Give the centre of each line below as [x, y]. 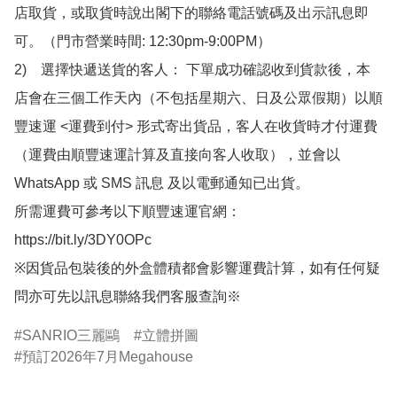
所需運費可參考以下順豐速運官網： [128, 212]
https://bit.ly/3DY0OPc [83, 240]
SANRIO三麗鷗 [71, 336]
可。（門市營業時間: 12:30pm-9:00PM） [143, 42]
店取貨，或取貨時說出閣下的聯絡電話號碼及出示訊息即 [191, 13]
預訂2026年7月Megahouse [108, 357]
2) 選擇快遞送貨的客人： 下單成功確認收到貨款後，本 [192, 70]
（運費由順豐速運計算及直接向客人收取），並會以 [177, 155]
